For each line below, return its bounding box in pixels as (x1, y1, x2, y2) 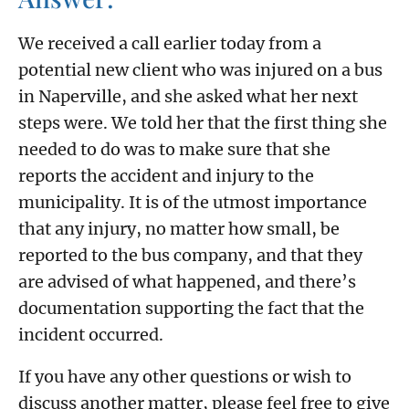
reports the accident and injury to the (18, 165, 314, 187)
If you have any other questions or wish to (18, 365, 351, 387)
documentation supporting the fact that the (18, 298, 364, 320)
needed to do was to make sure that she (18, 139, 330, 161)
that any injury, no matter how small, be (18, 218, 340, 240)
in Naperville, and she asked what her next (18, 86, 358, 108)
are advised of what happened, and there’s (18, 271, 356, 293)
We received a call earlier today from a (18, 33, 321, 55)
